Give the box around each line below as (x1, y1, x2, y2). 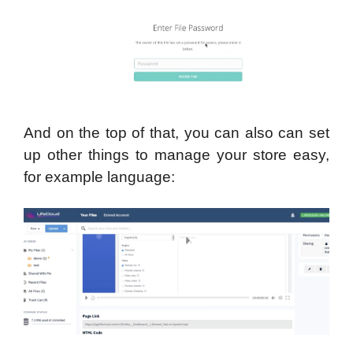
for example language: (24, 168, 179, 185)
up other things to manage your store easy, (24, 146, 329, 163)
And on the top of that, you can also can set (24, 124, 329, 141)
